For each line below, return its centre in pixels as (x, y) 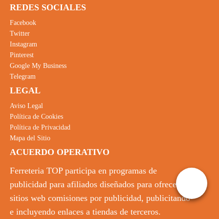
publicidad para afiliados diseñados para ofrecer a (98, 184)
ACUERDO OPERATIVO (60, 152)
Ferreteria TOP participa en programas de (83, 170)
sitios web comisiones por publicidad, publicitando (100, 198)
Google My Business (38, 66)
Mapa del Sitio (30, 138)
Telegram (23, 76)
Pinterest (22, 55)
